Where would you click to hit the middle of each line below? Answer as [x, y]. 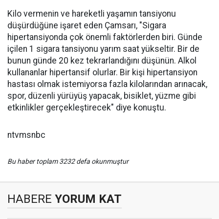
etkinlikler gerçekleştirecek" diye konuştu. [88, 108]
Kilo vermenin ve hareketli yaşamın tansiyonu [92, 14]
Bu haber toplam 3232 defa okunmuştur [68, 161]
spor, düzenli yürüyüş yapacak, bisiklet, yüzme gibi [102, 96]
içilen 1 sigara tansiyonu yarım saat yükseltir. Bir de [103, 49]
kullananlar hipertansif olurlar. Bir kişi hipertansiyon [102, 72]
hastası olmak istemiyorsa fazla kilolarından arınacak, [107, 84]
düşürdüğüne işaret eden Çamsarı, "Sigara [87, 25]
